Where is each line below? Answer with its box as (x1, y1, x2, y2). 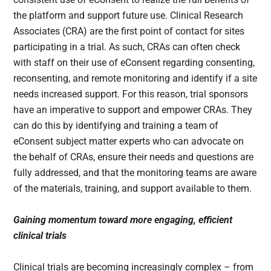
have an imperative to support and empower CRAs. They (13, 104, 253, 116)
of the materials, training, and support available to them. (13, 183, 252, 195)
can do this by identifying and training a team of (13, 120, 219, 132)
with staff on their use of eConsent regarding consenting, (13, 57, 255, 69)
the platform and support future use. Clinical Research (13, 10, 244, 22)
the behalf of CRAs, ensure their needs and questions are (13, 151, 254, 163)
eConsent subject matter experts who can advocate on (13, 135, 244, 148)
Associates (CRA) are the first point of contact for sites (13, 25, 245, 38)
